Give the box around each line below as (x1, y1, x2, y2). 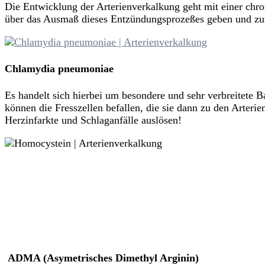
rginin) (167, 251, 199, 264)
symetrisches (54, 251, 115, 264)
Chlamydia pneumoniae (5, 62, 114, 75)
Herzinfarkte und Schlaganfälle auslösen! (5, 114, 182, 126)
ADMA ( (5, 251, 47, 264)
